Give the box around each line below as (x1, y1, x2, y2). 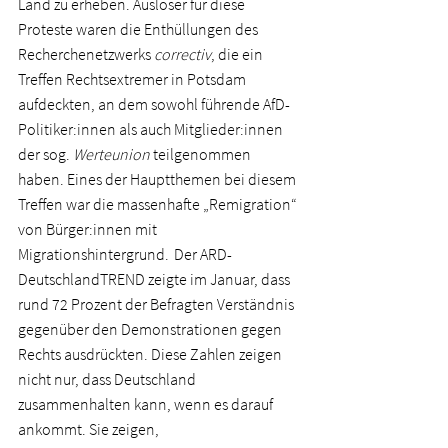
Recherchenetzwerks (18, 44, 154, 64)
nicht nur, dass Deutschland (18, 369, 199, 389)
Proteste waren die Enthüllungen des (18, 19, 261, 39)
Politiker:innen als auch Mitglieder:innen (18, 119, 286, 139)
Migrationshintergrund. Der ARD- (18, 244, 232, 264)
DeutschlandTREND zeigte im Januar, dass (18, 269, 293, 289)
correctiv (154, 44, 211, 64)
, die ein (211, 44, 266, 64)
